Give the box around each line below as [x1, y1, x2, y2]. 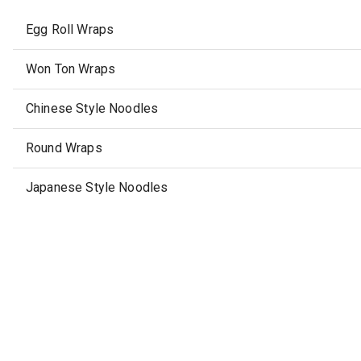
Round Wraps [26, 140, 102, 156]
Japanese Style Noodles [26, 180, 168, 196]
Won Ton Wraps [26, 61, 115, 77]
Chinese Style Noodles [26, 101, 159, 117]
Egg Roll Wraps [26, 22, 114, 38]
